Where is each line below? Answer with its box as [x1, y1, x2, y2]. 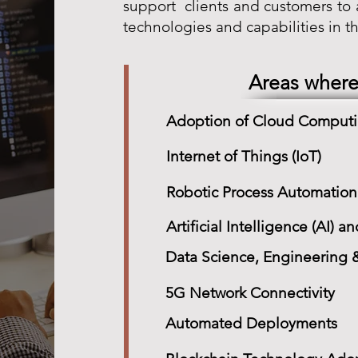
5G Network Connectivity [165, 284, 335, 302]
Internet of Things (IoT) [165, 147, 321, 165]
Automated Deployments [165, 314, 337, 332]
